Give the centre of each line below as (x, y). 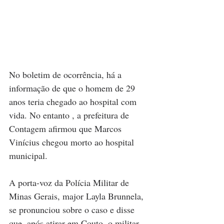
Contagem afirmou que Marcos (66, 128)
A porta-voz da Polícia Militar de (70, 182)
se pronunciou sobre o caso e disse (73, 209)
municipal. (28, 155)
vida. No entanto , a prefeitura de (70, 115)
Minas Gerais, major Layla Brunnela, (77, 196)
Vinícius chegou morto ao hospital (73, 142)
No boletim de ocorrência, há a (66, 74)
